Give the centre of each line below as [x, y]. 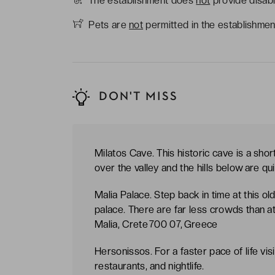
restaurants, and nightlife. [149, 266]
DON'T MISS [136, 97]
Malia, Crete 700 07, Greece [156, 224]
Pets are [109, 25]
